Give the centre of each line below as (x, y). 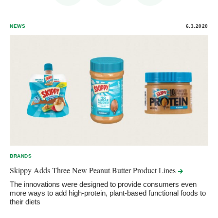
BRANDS (21, 156)
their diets (25, 201)
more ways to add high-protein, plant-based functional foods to (108, 193)
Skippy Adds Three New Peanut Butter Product (84, 170)
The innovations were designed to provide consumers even (103, 184)
